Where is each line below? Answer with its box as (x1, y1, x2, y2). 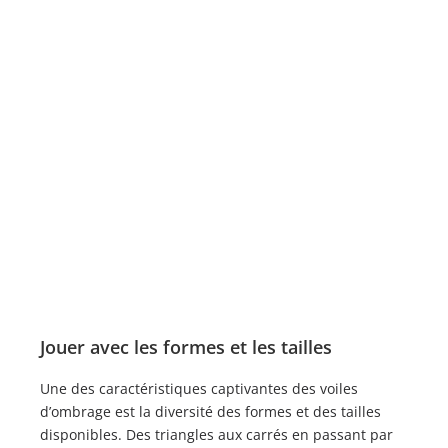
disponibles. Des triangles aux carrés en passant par (40, 424, 393, 444)
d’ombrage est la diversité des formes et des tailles (40, 401, 381, 421)
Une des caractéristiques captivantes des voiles (40, 378, 358, 398)
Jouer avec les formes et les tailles (40, 334, 332, 359)
